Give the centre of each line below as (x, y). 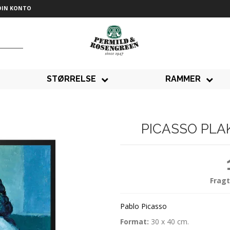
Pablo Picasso (143, 206)
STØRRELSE (72, 79)
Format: (136, 222)
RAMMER (183, 79)
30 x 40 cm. (170, 222)
